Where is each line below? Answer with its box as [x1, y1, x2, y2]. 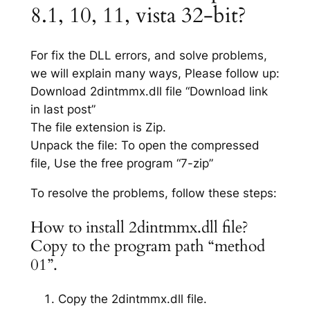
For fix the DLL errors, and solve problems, [30, 48, 267, 63]
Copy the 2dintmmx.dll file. [57, 292, 207, 307]
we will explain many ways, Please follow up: [30, 66, 280, 81]
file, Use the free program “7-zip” [30, 156, 213, 171]
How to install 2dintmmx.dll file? [30, 217, 248, 239]
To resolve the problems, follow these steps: [30, 185, 277, 200]
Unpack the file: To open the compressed [30, 138, 259, 153]
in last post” [30, 102, 95, 117]
